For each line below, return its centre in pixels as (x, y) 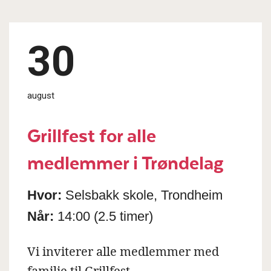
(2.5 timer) (123, 216)
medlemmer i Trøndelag (126, 162)
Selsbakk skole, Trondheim (142, 195)
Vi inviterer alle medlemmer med (123, 251)
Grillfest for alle (92, 134)
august (41, 95)
